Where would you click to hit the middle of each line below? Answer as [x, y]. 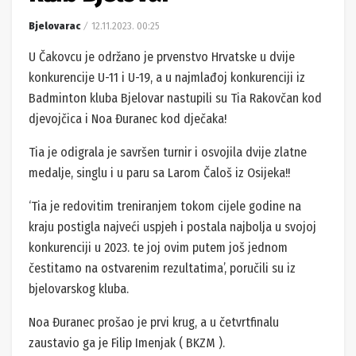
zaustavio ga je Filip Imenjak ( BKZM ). [127, 342]
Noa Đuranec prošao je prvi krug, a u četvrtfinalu [154, 322]
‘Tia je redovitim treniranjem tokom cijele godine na [165, 206]
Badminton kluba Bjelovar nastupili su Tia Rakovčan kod [175, 98]
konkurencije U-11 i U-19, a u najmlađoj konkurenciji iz [167, 77]
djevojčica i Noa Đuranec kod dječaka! [128, 118]
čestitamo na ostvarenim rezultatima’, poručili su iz [162, 268]
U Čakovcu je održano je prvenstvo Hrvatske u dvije [162, 56]
